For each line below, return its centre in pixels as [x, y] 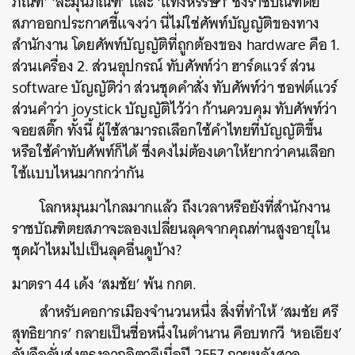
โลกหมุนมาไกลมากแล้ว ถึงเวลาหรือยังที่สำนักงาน [185, 207]
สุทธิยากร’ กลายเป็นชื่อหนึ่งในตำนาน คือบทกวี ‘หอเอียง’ [177, 333]
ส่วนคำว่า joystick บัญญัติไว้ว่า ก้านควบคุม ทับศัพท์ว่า [174, 109]
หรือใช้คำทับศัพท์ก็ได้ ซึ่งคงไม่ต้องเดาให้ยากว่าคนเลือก [174, 152]
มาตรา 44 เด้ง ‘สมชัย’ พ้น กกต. [104, 284]
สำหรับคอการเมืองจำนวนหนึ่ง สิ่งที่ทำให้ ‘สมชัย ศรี [189, 312]
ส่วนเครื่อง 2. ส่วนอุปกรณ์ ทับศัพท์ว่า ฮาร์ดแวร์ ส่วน [164, 66]
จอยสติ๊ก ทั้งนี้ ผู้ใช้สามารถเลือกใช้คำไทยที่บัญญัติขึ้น [168, 130]
